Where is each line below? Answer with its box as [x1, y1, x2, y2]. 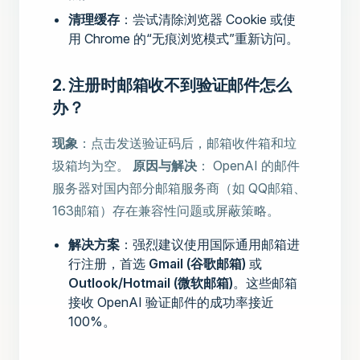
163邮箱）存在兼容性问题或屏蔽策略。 [52, 202, 280, 219]
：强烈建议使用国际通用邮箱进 [120, 236, 300, 253]
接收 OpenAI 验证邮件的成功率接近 [68, 294, 274, 311]
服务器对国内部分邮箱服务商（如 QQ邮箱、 [52, 180, 306, 197]
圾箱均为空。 [52, 157, 133, 174]
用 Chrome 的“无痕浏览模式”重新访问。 [68, 31, 299, 47]
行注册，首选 [68, 256, 149, 272]
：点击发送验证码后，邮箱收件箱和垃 [78, 135, 297, 152]
